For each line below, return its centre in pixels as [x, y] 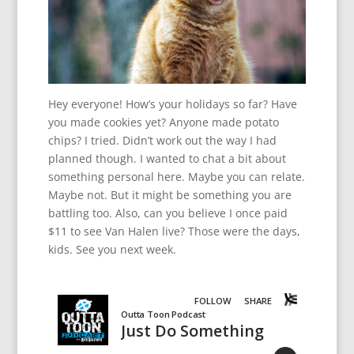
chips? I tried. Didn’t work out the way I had [162, 140]
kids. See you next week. [112, 249]
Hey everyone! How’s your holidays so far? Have [172, 104]
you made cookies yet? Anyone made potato [163, 122]
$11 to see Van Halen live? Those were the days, [174, 231]
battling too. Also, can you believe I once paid [168, 213]
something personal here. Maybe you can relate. [176, 176]
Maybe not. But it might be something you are [169, 194]
